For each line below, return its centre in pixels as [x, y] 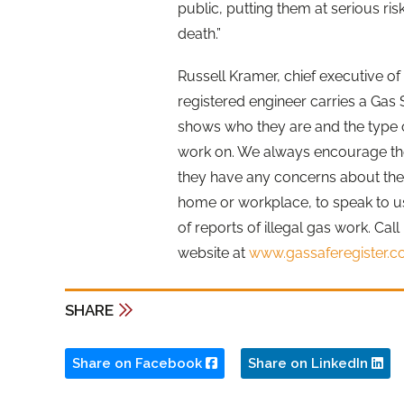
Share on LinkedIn [310, 363]
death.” [199, 34]
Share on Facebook [139, 363]
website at [213, 253]
